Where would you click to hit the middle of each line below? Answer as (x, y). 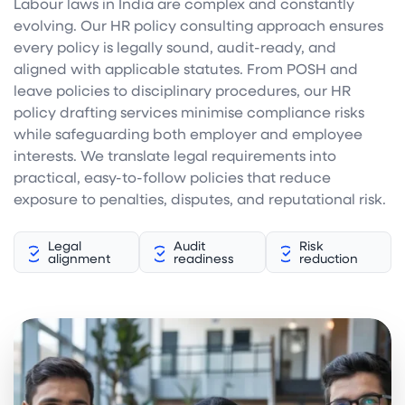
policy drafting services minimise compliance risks (189, 112)
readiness (203, 259)
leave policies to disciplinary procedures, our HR (182, 90)
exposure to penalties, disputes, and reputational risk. (200, 199)
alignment (79, 259)
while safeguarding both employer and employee (188, 134)
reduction (329, 259)
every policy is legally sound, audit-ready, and (175, 47)
